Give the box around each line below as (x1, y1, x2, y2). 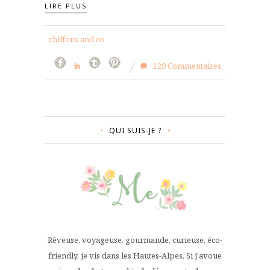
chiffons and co (49, 33, 104, 45)
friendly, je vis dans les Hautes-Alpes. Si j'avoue (48, 250, 222, 261)
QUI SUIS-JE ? (108, 125, 162, 136)
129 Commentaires (151, 60, 221, 71)
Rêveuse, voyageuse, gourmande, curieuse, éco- (48, 234, 222, 245)
